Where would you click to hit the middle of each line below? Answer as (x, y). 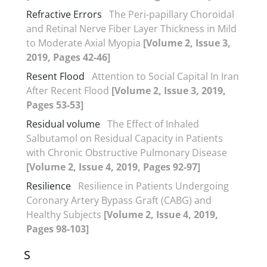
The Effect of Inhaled (153, 124)
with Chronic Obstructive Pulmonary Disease (127, 152)
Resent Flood (55, 76)
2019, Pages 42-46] (68, 57)
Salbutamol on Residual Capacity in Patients (125, 138)
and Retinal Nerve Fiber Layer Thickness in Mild (131, 28)
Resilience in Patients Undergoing (153, 186)
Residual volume (63, 124)
